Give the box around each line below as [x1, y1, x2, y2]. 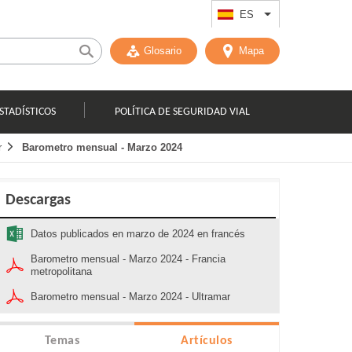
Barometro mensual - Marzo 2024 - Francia [31, 253, 225, 265]
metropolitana [31, 266, 92, 277]
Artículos [181, 335, 233, 347]
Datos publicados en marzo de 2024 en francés [31, 228, 245, 240]
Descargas [5, 192, 71, 208]
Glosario [144, 45, 181, 57]
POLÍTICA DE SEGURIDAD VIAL [115, 105, 251, 118]
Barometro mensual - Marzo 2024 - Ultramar [31, 291, 230, 302]
